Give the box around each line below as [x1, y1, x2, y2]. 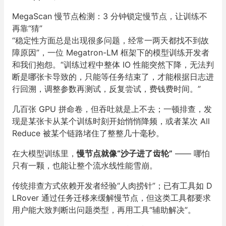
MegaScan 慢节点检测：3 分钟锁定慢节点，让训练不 [12, 11, 207, 21]
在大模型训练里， [12, 148, 77, 158]
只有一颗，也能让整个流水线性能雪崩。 [12, 160, 157, 171]
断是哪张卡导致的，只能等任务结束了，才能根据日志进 [12, 72, 214, 82]
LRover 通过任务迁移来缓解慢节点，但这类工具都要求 [12, 193, 211, 203]
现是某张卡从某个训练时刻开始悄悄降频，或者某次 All [12, 116, 210, 126]
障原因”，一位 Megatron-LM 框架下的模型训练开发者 [12, 47, 209, 58]
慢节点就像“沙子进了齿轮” [77, 148, 173, 158]
